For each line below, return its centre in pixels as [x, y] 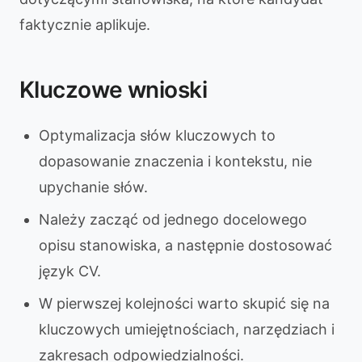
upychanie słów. [93, 187]
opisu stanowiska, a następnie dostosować [185, 245]
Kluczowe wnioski [114, 90]
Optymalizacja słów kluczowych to [157, 135]
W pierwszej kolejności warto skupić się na [184, 303]
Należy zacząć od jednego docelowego [173, 219]
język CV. [70, 271]
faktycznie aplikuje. [85, 25]
